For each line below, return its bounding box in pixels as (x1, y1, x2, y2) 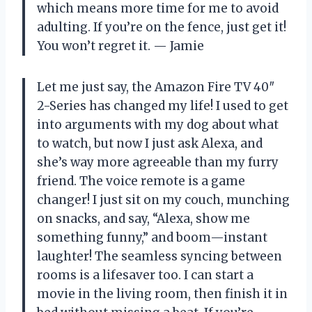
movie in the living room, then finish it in (37, 286, 288, 302)
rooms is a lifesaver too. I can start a (37, 267, 253, 283)
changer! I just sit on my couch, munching (37, 192, 290, 208)
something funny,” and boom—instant (37, 229, 267, 245)
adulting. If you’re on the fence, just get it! (37, 19, 286, 35)
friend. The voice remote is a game (37, 173, 245, 189)
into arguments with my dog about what (37, 116, 279, 132)
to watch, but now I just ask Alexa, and (37, 135, 263, 151)
